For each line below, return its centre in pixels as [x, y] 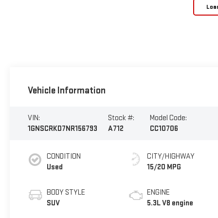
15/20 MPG [164, 167]
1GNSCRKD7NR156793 [62, 128]
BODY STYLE [66, 192]
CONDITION [64, 156]
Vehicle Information [66, 90]
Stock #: [121, 118]
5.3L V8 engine [170, 203]
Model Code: [168, 118]
